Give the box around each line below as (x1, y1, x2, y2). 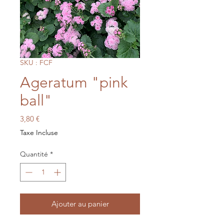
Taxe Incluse (20, 128, 58, 137)
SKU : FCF (20, 58, 52, 67)
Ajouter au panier (51, 199, 109, 208)
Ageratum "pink (20, 73, 127, 91)
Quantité (20, 149, 48, 158)
